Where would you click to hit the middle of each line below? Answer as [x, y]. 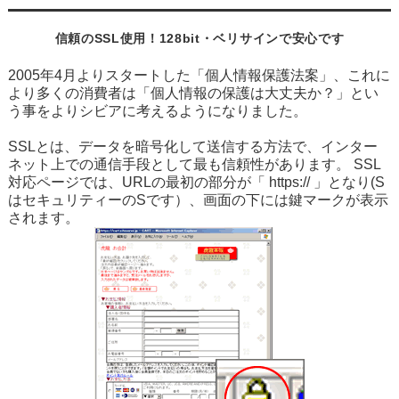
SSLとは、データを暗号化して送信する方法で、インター [192, 147]
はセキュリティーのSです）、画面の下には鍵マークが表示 [198, 200]
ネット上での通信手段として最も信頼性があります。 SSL [194, 165]
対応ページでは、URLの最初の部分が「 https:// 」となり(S [196, 183]
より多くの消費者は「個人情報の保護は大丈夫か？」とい [193, 94]
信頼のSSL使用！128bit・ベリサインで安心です [199, 39]
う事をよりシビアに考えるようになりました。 [157, 111]
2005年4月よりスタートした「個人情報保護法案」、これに [199, 76]
